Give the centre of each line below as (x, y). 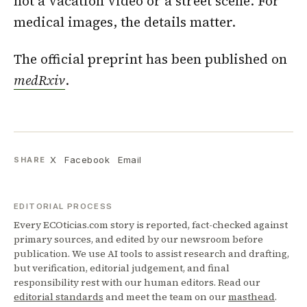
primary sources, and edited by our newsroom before (138, 240)
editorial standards (59, 297)
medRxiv (39, 80)
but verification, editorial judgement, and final (122, 268)
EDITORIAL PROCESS (63, 207)
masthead (251, 297)
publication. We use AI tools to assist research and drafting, (151, 254)
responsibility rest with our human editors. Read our (137, 283)
